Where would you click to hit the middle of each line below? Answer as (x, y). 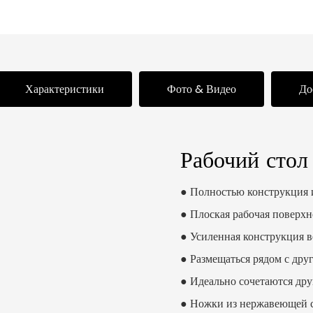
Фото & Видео (202, 89)
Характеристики (65, 89)
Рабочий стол (244, 159)
